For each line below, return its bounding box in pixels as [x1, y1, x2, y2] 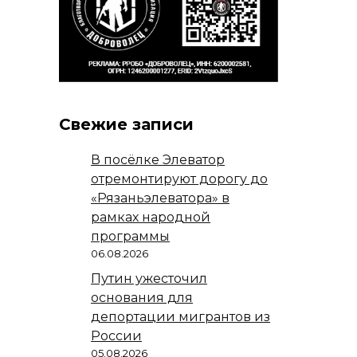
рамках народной [91, 209, 210, 225]
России [91, 328, 142, 343]
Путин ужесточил [91, 270, 207, 286]
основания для [91, 289, 193, 305]
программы [91, 228, 170, 244]
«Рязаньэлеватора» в [91, 190, 229, 206]
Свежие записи [59, 114, 194, 134]
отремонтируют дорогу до [91, 171, 268, 186]
